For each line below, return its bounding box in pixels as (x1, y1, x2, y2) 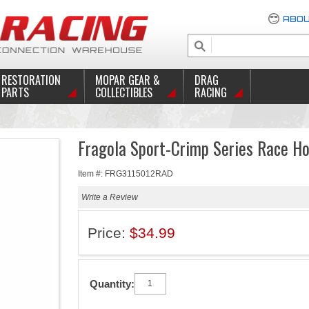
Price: (87, 225, 130, 241)
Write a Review (81, 192, 138, 202)
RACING (194, 84, 227, 101)
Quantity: (89, 278, 134, 290)
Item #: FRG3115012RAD (77, 169, 173, 179)
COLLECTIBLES (94, 84, 152, 101)
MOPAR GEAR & (94, 72, 160, 88)
